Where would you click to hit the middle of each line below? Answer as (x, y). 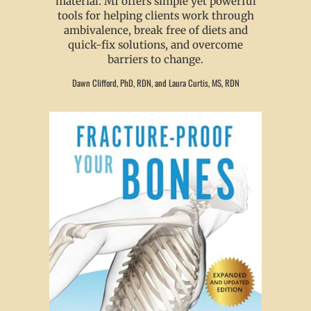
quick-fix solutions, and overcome (155, 45)
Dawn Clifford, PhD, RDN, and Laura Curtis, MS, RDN (155, 83)
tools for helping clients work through (155, 16)
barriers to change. (155, 60)
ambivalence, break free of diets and (155, 31)
